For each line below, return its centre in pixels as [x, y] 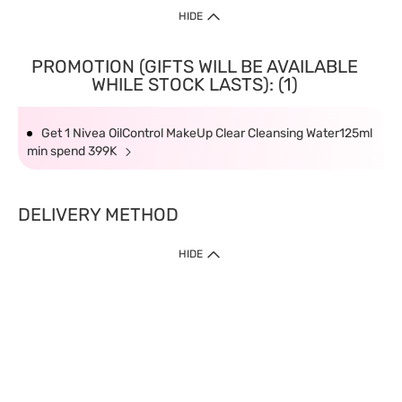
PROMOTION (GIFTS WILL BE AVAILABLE [194, 66]
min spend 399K [73, 151]
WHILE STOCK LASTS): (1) [194, 84]
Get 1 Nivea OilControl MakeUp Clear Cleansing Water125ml [207, 133]
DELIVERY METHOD [98, 214]
